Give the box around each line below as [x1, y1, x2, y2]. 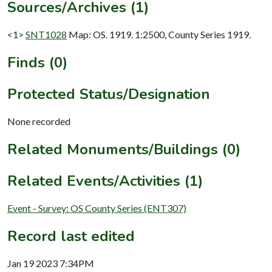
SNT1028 [25, 28, 67, 40]
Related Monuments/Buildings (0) [7, 139, 240, 159]
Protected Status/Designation [7, 84, 210, 104]
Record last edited [7, 226, 135, 246]
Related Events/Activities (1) [7, 171, 203, 191]
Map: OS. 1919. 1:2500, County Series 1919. [69, 28, 251, 40]
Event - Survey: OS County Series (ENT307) [7, 202, 186, 214]
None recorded [7, 115, 70, 127]
